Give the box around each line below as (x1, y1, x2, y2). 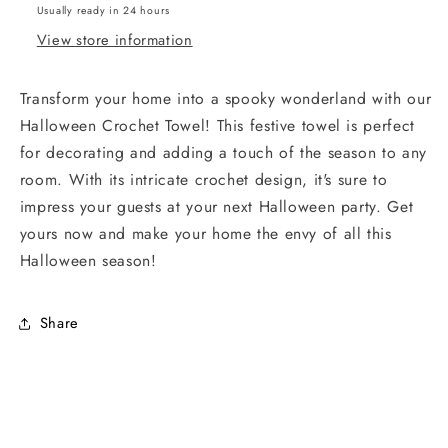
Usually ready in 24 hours (36, 3, 171, 19)
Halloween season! (19, 249, 157, 273)
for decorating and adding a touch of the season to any (19, 141, 427, 165)
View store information (36, 28, 193, 51)
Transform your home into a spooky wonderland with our (19, 87, 432, 111)
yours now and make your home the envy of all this (19, 222, 392, 246)
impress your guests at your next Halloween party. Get (19, 195, 414, 219)
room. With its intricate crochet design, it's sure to (19, 168, 388, 192)
